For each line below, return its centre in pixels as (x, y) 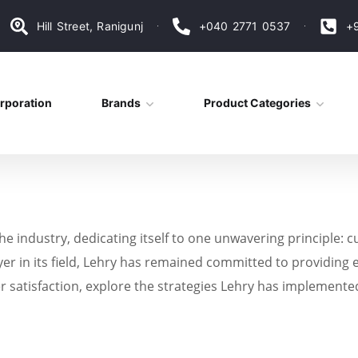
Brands (121, 103)
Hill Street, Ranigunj (90, 26)
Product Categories (257, 103)
